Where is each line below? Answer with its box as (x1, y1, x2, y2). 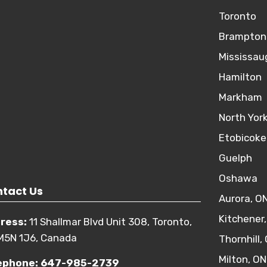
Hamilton (218, 71, 262, 83)
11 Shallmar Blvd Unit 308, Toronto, (29, 216, 192, 228)
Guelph (218, 152, 252, 164)
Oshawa (218, 172, 257, 184)
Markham (218, 91, 262, 103)
